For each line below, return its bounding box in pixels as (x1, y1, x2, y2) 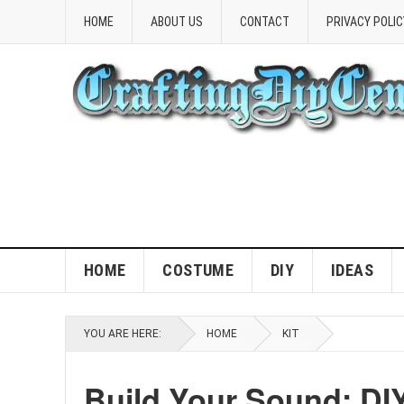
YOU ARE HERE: (84, 327, 161, 340)
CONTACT (240, 14, 289, 29)
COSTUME (162, 261, 234, 280)
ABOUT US (151, 14, 203, 29)
